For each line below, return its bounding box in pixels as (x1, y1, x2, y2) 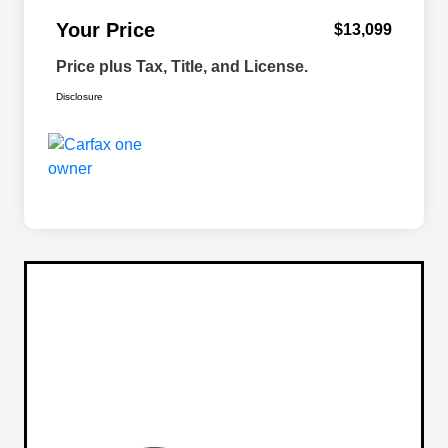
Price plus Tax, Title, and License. (56, 58, 308, 76)
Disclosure (56, 91, 103, 103)
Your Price (56, 19, 155, 42)
